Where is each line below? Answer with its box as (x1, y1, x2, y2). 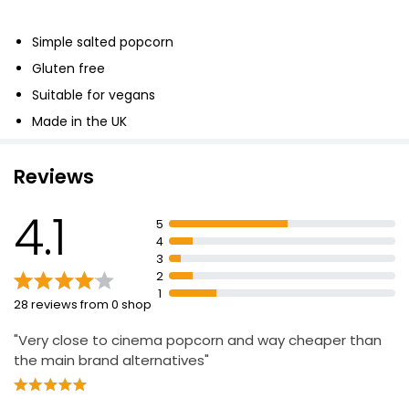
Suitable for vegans (32, 85, 155, 104)
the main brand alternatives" (14, 350, 209, 370)
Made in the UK (32, 111, 127, 131)
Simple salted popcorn (32, 32, 173, 51)
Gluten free (32, 58, 105, 78)
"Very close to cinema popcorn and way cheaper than (14, 330, 382, 350)
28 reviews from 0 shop (14, 295, 152, 313)
